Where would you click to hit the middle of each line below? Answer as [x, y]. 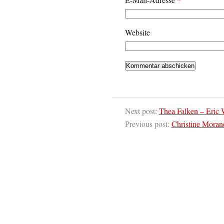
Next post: [142, 110]
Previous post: [148, 123]
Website [137, 32]
